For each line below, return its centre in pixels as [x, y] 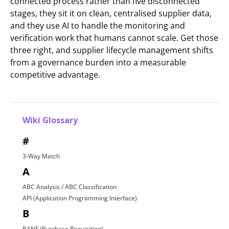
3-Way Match [41, 156]
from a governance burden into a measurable [98, 63]
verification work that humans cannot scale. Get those [114, 38]
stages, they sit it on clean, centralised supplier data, [111, 14]
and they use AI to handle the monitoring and [98, 26]
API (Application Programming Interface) [80, 198]
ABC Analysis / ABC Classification [70, 187]
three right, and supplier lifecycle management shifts [112, 50]
